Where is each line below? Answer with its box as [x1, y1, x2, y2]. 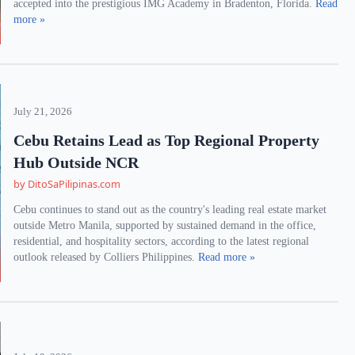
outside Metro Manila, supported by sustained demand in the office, [13, 219, 317, 231]
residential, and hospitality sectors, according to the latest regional [13, 235, 310, 247]
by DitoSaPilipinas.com [13, 177, 121, 191]
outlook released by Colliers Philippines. [13, 251, 199, 263]
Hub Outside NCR [13, 154, 139, 171]
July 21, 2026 [13, 106, 73, 117]
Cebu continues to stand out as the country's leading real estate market [13, 204, 327, 216]
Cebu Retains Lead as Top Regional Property [13, 132, 320, 149]
